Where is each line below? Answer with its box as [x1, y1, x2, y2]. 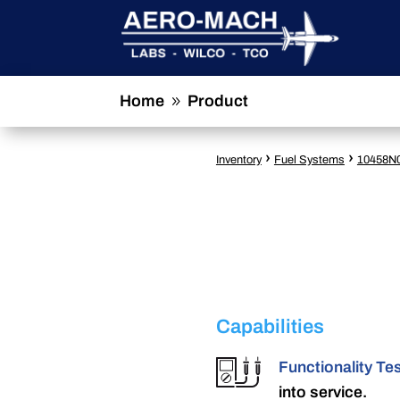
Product [187, 92, 249, 110]
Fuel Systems [273, 154, 345, 167]
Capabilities [215, 316, 324, 338]
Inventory [215, 154, 262, 167]
